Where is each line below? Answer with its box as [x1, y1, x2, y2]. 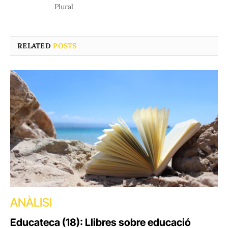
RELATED [17, 41, 53, 50]
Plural [54, 2, 73, 11]
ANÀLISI [10, 195, 52, 210]
